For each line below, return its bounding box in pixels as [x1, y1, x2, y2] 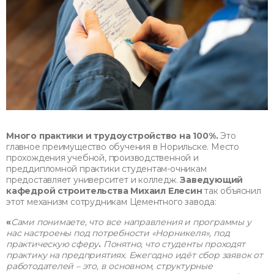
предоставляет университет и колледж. [6, 174, 180, 185]
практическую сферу [6, 238, 99, 250]
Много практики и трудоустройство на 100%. [6, 130, 218, 141]
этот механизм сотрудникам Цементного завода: [6, 196, 217, 207]
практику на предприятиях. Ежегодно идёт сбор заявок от [6, 249, 263, 261]
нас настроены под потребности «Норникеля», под [6, 227, 230, 239]
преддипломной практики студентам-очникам [6, 163, 207, 174]
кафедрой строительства [6, 185, 128, 196]
